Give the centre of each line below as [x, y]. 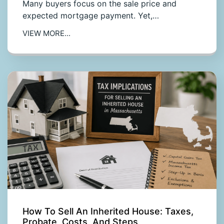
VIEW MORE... [46, 33]
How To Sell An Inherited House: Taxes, [108, 211]
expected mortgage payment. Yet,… [91, 15]
